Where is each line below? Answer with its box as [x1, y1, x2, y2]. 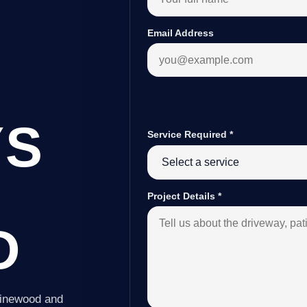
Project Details [147, 191, 219, 202]
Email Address [147, 27, 214, 38]
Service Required [147, 129, 230, 140]
